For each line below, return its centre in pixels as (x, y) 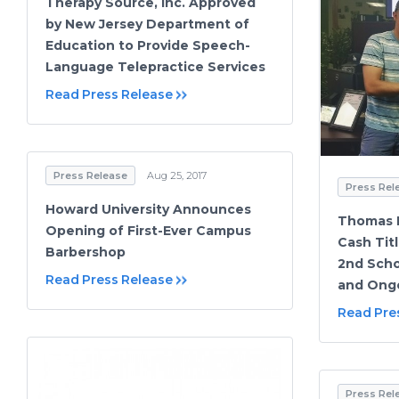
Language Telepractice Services (155, 67)
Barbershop (85, 252)
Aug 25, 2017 (177, 175)
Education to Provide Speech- (148, 46)
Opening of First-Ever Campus (148, 231)
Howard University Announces (148, 209)
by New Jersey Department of (147, 24)
